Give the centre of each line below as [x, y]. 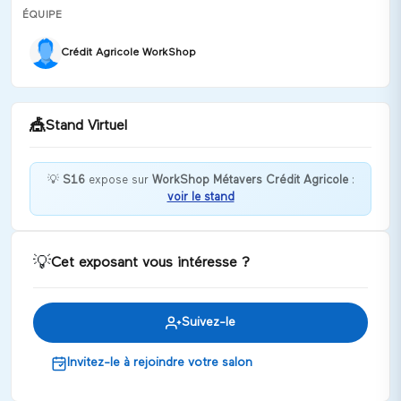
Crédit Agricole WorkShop [129, 53]
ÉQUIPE [42, 15]
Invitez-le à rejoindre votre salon [160, 363]
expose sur [118, 180]
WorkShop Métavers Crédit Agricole [250, 180]
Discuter [75, 247]
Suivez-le [209, 322]
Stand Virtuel [86, 126]
